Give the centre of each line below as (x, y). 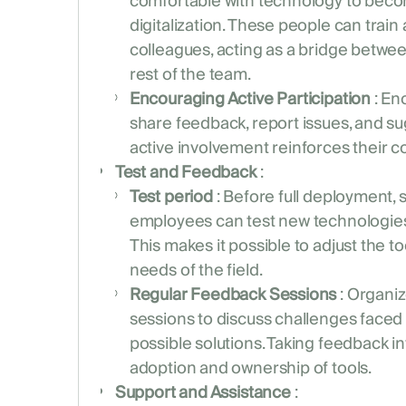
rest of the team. (190, 75)
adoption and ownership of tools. (251, 369)
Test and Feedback (185, 173)
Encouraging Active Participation (250, 100)
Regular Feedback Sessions (233, 295)
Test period (171, 198)
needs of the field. (196, 271)
